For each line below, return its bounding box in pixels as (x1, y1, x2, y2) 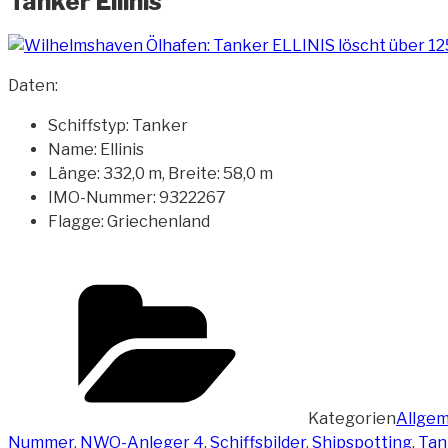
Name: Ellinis (48, 139, 144, 159)
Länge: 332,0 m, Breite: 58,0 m (48, 163, 273, 183)
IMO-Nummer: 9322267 (48, 187, 226, 207)
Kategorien (308, 408, 396, 428)
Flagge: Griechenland (48, 211, 210, 231)
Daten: (8, 75, 58, 95)
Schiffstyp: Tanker (48, 115, 188, 135)
